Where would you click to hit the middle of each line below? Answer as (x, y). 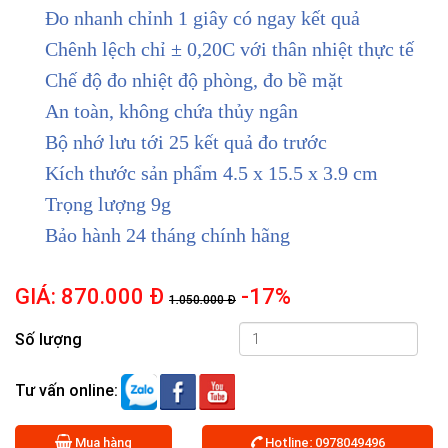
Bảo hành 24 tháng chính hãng (167, 234)
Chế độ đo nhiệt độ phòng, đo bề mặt (194, 79)
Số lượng (48, 339)
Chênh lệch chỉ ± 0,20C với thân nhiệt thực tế (229, 48)
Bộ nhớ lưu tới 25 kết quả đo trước (186, 141)
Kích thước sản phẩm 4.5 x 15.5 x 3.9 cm (211, 172)
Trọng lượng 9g (108, 203)
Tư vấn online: (66, 390)
